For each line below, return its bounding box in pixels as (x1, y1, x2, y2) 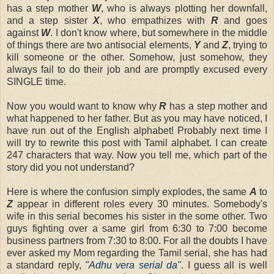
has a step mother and (166, 100, 267, 111)
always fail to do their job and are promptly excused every (7, 64, 267, 75)
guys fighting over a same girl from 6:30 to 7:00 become (7, 223, 267, 234)
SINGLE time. (7, 76, 66, 87)
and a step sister (7, 15, 93, 26)
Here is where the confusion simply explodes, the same (7, 186, 250, 197)
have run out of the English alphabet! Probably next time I (7, 125, 267, 136)
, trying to (228, 39, 268, 50)
